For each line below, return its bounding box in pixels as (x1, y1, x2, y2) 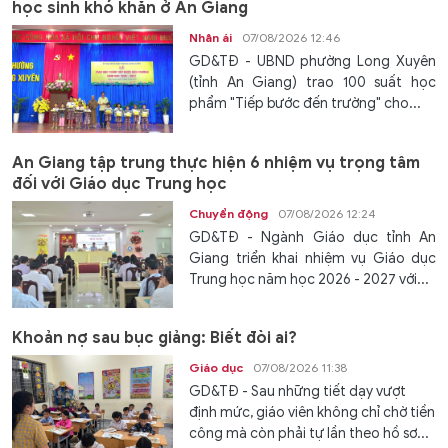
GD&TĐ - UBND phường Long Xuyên (189, 53, 436, 71)
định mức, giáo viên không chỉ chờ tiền (189, 403, 436, 421)
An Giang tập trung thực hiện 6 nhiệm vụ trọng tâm (12, 152, 420, 173)
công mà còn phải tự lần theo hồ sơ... (189, 424, 430, 442)
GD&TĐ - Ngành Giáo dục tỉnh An (189, 228, 436, 246)
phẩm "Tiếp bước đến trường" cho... (189, 95, 422, 113)
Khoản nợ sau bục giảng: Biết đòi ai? (12, 327, 297, 348)
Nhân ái (189, 30, 233, 46)
